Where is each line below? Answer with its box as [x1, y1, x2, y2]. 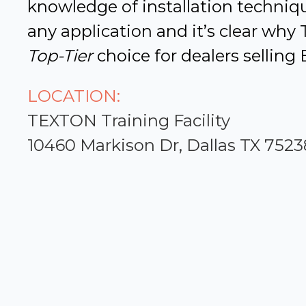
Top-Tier [27, 46, 93, 66]
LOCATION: [27, 85, 120, 106]
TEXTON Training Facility [27, 110, 230, 130]
